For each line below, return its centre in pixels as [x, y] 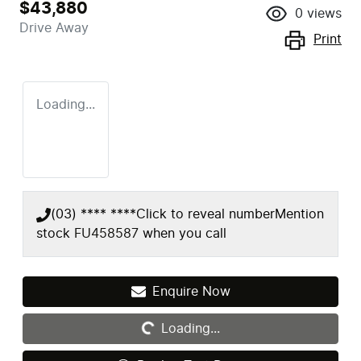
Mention [299, 214]
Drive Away [54, 28]
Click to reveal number [205, 214]
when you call [185, 233]
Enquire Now [191, 291]
